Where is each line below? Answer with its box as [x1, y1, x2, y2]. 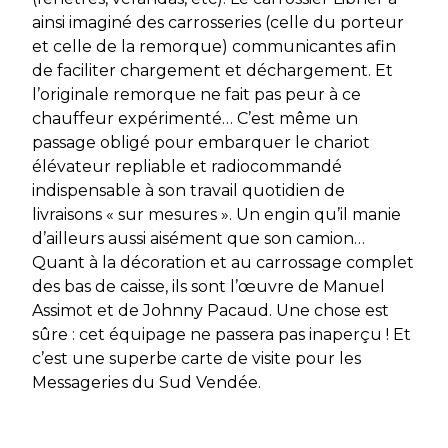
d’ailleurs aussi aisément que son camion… [32, 229, 365, 249]
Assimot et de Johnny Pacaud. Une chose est [32, 301, 389, 321]
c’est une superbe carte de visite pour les [32, 349, 361, 369]
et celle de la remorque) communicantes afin [32, 37, 396, 57]
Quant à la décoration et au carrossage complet [32, 253, 414, 273]
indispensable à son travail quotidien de [32, 181, 345, 201]
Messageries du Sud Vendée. [32, 373, 261, 393]
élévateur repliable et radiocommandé [32, 157, 342, 177]
